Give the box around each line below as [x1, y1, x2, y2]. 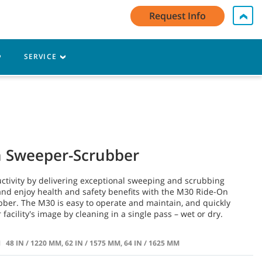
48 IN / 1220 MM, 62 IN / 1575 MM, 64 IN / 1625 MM [5, 238, 180, 248]
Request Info [149, 9, 206, 22]
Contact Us [125, 6, 163, 16]
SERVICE [23, 51, 60, 61]
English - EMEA [194, 6, 244, 16]
